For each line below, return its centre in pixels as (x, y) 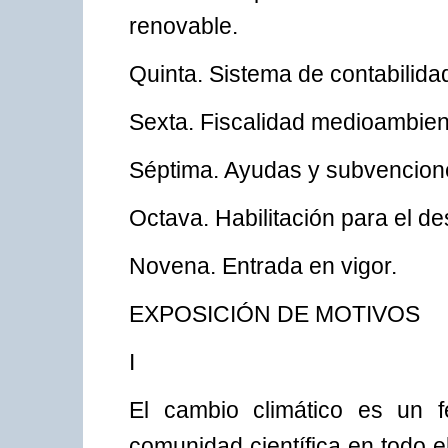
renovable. (183, 26)
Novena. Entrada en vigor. (263, 266)
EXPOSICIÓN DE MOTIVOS (274, 314)
